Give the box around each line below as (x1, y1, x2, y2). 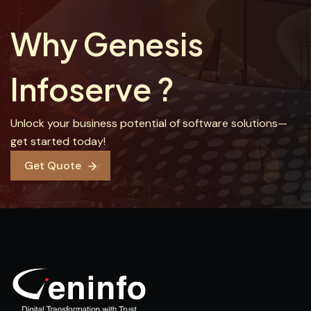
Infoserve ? (10, 69, 174, 108)
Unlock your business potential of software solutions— (10, 116, 287, 131)
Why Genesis (10, 24, 203, 63)
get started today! (10, 134, 106, 149)
